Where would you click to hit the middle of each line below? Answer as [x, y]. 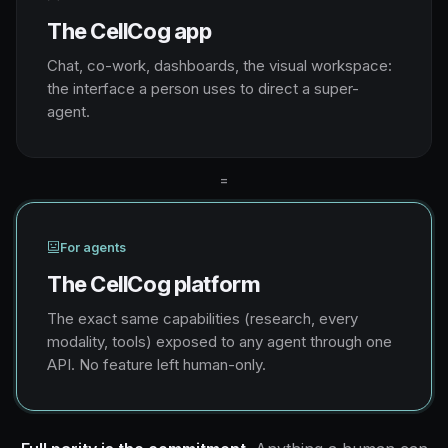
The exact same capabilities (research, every [202, 318]
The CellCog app [129, 31]
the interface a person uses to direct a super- [203, 89]
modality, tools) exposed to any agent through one [219, 341]
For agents [92, 247]
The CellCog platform [153, 283]
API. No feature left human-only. [156, 364]
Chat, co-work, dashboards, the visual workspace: [219, 66]
